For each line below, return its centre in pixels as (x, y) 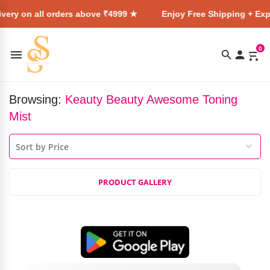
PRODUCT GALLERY (135, 182)
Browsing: (37, 99)
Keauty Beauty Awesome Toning (151, 99)
